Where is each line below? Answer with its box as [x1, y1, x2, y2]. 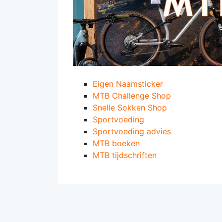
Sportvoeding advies [93, 126, 171, 136]
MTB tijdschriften [93, 150, 157, 160]
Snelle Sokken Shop [93, 103, 167, 112]
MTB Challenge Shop [93, 91, 171, 101]
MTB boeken [93, 138, 140, 148]
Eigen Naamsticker [93, 79, 163, 89]
